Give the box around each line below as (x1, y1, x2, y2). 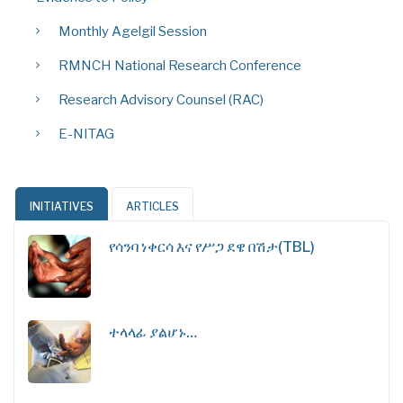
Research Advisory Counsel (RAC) (58, 91, 264, 108)
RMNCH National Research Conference (58, 57, 301, 74)
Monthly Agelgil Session (58, 22, 207, 40)
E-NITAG (58, 125, 114, 142)
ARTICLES (126, 199, 179, 213)
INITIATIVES (30, 199, 94, 213)
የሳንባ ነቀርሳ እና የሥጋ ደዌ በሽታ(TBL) (109, 237, 315, 255)
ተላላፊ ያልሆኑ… (109, 323, 197, 341)
